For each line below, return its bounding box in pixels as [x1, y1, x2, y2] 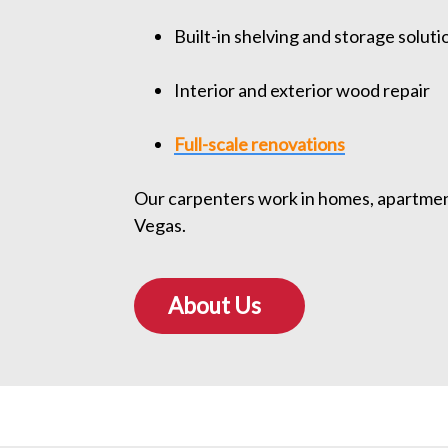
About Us [168, 292, 262, 320]
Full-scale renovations [174, 133, 346, 156]
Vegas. [134, 214, 187, 237]
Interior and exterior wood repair [174, 79, 431, 102]
